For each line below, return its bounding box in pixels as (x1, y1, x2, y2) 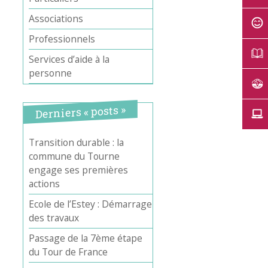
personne (29, 66, 72, 80)
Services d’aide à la (29, 53, 110, 66)
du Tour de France (29, 245, 108, 259)
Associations (29, 12, 84, 26)
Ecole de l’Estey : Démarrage (29, 197, 153, 211)
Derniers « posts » (35, 102, 126, 122)
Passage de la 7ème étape (29, 232, 143, 245)
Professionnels (29, 32, 96, 46)
